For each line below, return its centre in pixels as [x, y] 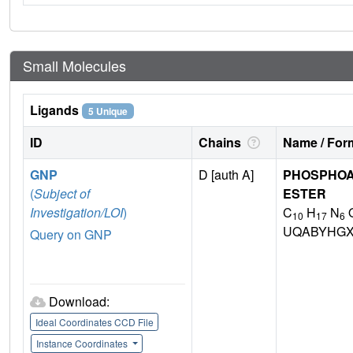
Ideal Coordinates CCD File [94, 321]
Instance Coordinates [83, 344]
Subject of [62, 194]
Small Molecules [74, 66]
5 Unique [108, 111]
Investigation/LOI [76, 213]
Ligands [56, 110]
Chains [221, 143]
